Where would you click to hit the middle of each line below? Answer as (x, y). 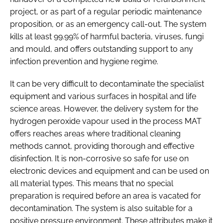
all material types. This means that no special (92, 183)
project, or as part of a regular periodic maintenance (106, 11)
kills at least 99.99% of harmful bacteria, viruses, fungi (107, 36)
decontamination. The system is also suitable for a (101, 208)
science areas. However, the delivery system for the (104, 109)
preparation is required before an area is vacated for (106, 196)
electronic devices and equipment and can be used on (110, 171)
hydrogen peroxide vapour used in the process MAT (106, 121)
